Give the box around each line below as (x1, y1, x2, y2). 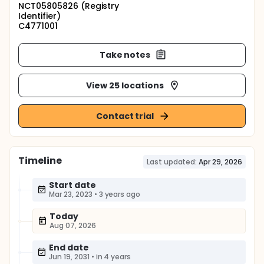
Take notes (99, 48, 151, 61)
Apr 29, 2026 (199, 157, 242, 167)
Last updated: (146, 157, 197, 167)
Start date (49, 179, 96, 191)
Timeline (18, 154, 62, 167)
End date (49, 242, 89, 253)
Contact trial (95, 110, 154, 122)
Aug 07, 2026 (49, 220, 96, 230)
